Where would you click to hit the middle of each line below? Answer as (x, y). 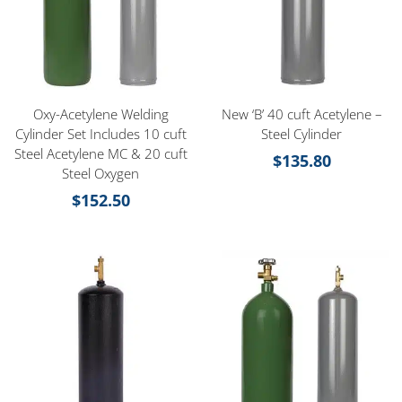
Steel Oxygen (100, 174)
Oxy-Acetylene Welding (100, 114)
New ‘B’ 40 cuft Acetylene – (301, 114)
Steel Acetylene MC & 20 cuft (100, 154)
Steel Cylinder (301, 134)
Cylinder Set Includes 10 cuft (100, 134)
